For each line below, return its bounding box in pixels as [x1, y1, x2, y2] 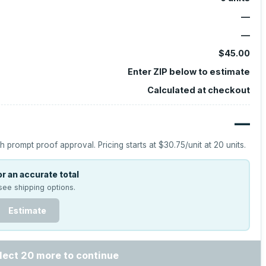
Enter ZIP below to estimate [127, 66, 250, 77]
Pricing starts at [98, 140, 159, 150]
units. [224, 140, 246, 150]
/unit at [185, 140, 214, 150]
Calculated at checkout [147, 85, 250, 95]
